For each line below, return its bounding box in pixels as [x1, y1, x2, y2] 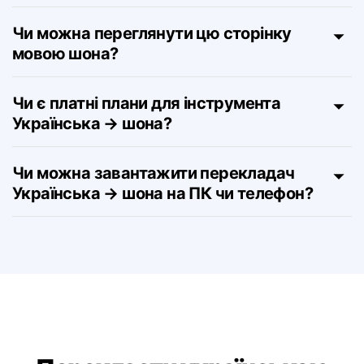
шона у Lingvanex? [12, 15, 155, 34]
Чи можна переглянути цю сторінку [12, 64, 292, 84]
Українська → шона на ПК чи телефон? [12, 224, 313, 244]
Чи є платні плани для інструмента [12, 134, 281, 154]
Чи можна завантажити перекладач [12, 204, 295, 223]
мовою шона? [12, 84, 119, 104]
